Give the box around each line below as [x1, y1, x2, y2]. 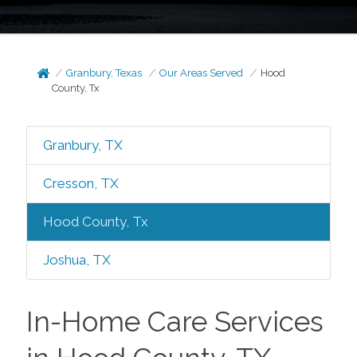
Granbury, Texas [66, 67, 143, 79]
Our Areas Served [159, 67, 244, 79]
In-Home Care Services [25, 305, 324, 338]
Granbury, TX [42, 137, 123, 153]
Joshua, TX [42, 252, 111, 268]
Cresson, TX [42, 175, 119, 191]
